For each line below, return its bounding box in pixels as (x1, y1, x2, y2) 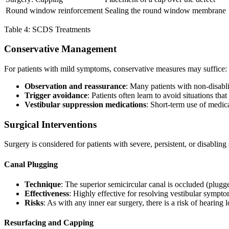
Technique (25, 179, 61, 189)
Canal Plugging (4, 159, 58, 169)
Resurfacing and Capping (4, 218, 94, 227)
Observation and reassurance (25, 81, 126, 90)
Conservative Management (4, 43, 117, 55)
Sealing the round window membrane (105, 6, 226, 15)
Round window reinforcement (6, 6, 103, 15)
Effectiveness (25, 189, 69, 198)
